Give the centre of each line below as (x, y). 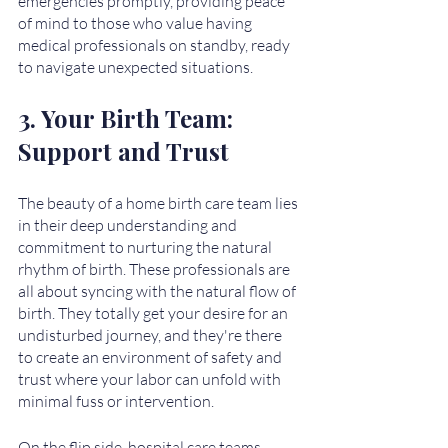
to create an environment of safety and (151, 357)
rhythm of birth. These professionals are (155, 269)
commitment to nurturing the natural (146, 247)
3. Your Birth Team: (128, 118)
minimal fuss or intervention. (116, 401)
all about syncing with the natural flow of (158, 291)
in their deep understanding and (129, 225)
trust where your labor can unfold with (151, 379)
